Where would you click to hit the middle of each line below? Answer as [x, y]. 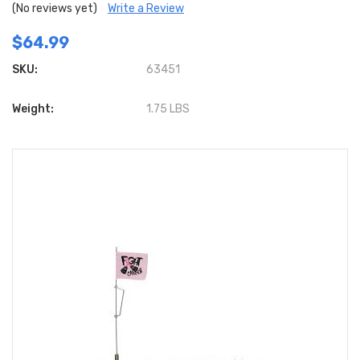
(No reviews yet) [55, 8]
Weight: [33, 109]
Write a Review [146, 8]
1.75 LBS [168, 109]
